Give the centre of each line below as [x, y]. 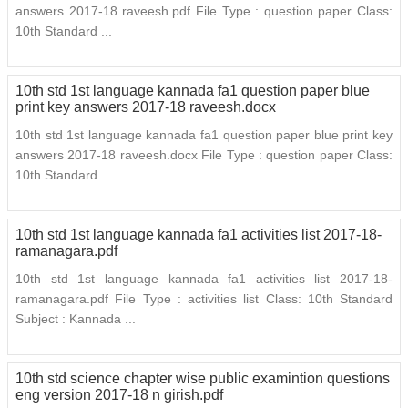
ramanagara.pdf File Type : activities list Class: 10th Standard [204, 299]
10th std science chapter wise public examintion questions [203, 379]
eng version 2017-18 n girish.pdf [119, 395]
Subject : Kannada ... [76, 319]
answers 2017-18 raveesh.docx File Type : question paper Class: [204, 155]
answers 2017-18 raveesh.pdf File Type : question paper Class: [204, 11]
